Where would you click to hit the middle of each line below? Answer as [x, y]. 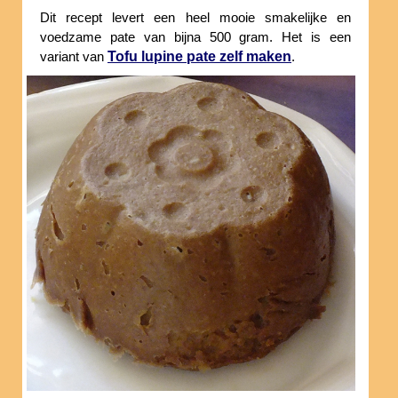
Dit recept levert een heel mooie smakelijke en [195, 18]
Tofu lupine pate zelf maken [199, 57]
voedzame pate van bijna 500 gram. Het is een [195, 38]
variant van [74, 57]
